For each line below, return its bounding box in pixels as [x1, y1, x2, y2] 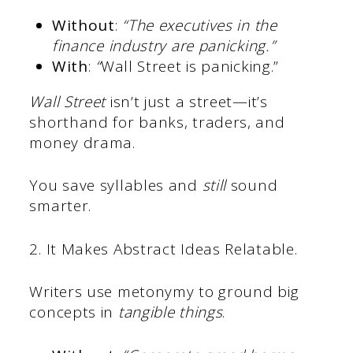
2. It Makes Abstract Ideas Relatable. [29, 238, 298, 259]
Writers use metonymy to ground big [29, 281, 299, 303]
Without [51, 14, 115, 35]
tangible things [117, 302, 223, 323]
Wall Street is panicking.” [100, 55, 280, 76]
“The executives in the [122, 14, 277, 35]
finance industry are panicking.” [51, 35, 276, 56]
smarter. [29, 195, 92, 217]
